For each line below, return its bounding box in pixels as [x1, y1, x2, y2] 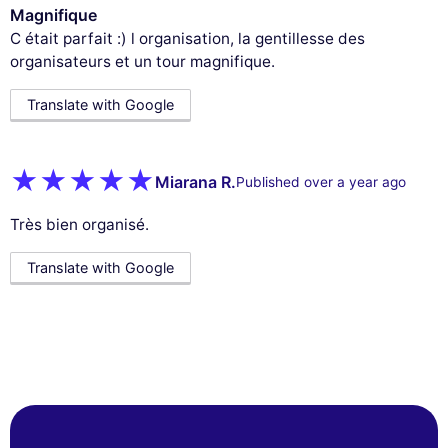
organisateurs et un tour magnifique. [10, 51, 275, 71]
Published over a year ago [236, 174, 406, 191]
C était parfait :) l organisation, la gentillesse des [10, 28, 365, 48]
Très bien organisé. [10, 214, 149, 234]
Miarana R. [155, 172, 236, 193]
